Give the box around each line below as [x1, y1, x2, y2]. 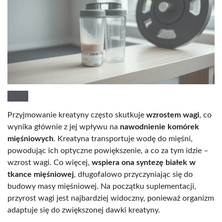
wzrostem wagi [146, 111, 199, 119]
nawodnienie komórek [120, 122, 199, 131]
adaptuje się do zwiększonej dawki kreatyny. [7, 206, 160, 214]
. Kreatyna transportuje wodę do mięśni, [54, 134, 193, 143]
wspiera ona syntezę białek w [92, 158, 196, 166]
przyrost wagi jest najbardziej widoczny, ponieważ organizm [7, 194, 214, 202]
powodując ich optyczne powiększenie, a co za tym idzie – [7, 146, 208, 155]
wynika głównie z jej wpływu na [7, 122, 120, 131]
